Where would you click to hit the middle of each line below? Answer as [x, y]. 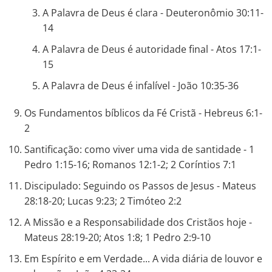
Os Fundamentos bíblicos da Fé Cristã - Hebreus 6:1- [143, 113]
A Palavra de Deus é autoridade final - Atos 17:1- [152, 49]
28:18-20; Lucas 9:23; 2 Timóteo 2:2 [103, 201]
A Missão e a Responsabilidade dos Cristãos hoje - [138, 222]
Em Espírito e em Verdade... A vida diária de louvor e [143, 259]
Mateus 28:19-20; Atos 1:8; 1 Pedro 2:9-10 [117, 237]
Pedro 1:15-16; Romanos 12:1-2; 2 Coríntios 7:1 [130, 165]
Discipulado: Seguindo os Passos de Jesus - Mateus [140, 186]
